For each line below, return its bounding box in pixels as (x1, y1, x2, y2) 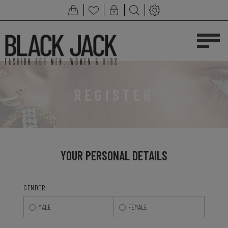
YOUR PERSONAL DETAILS (61, 148, 167, 163)
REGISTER (74, 85, 154, 104)
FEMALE (128, 203, 147, 211)
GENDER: (23, 183, 47, 192)
